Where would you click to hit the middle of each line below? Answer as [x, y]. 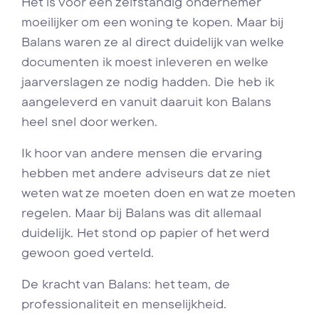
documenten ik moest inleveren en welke [145, 62]
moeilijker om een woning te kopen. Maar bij [152, 22]
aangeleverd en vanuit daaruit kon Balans [146, 101]
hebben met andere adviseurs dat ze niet [146, 173]
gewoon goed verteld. [88, 252]
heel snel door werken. [89, 121]
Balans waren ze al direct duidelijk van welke [153, 42]
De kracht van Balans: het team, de [126, 284]
